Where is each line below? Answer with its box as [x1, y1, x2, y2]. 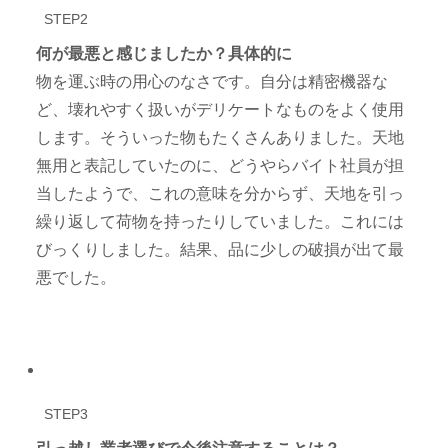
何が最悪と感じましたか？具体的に [36, 44, 293, 62]
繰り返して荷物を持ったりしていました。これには [36, 212, 405, 230]
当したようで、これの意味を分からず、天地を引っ [36, 184, 405, 202]
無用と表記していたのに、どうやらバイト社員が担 [36, 156, 405, 174]
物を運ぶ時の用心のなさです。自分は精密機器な [36, 72, 389, 90]
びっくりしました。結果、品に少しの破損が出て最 [36, 240, 405, 258]
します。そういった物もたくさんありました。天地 [36, 128, 405, 146]
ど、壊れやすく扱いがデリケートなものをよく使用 [36, 100, 405, 118]
